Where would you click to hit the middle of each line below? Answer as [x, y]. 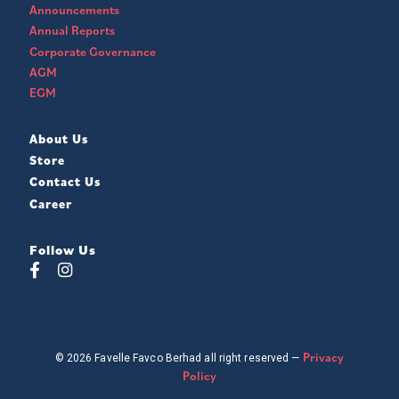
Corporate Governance [93, 51]
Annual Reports [72, 31]
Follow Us [63, 249]
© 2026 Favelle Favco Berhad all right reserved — [179, 358]
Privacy [323, 357]
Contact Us [65, 182]
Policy [199, 375]
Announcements [74, 10]
